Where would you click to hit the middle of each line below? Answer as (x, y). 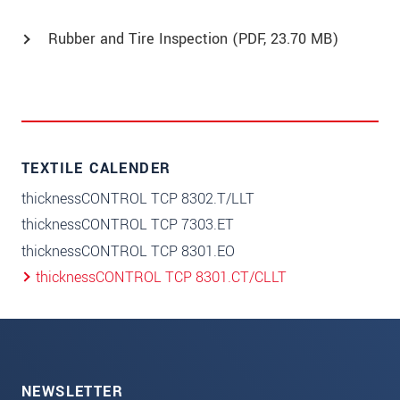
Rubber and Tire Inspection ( (143, 38)
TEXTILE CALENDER (96, 168)
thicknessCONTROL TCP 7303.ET (128, 225)
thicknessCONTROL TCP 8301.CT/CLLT (161, 278)
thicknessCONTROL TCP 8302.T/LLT (138, 199)
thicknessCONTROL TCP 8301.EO (128, 251)
